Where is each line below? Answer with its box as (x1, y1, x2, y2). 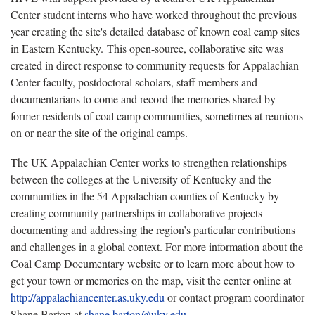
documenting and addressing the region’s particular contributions (11, 221, 295, 237)
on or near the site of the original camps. (11, 124, 188, 140)
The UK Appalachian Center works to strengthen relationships (11, 154, 287, 169)
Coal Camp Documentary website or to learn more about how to (11, 255, 295, 271)
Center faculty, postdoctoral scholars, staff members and (11, 74, 257, 89)
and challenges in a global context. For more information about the (11, 238, 303, 254)
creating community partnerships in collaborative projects (11, 205, 262, 220)
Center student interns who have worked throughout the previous (11, 6, 297, 22)
